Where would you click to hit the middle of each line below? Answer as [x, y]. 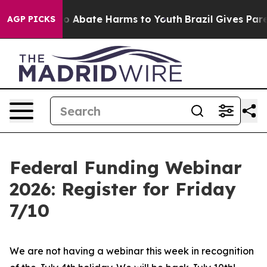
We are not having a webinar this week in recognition [132, 251]
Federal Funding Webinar [126, 167]
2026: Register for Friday [123, 189]
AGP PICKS [31, 19]
